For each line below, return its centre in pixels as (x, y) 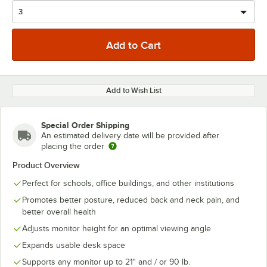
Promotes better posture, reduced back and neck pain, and (131, 200)
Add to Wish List (133, 90)
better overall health (59, 212)
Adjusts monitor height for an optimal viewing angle (117, 229)
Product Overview (46, 165)
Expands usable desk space (74, 245)
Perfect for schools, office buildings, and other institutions (128, 183)
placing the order (73, 146)
